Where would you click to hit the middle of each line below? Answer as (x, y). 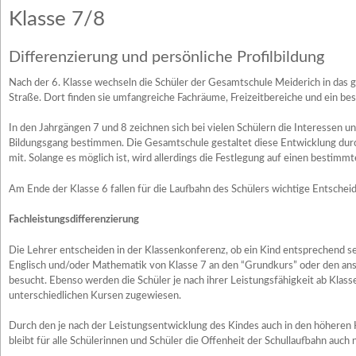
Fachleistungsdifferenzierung (74, 220)
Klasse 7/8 (57, 19)
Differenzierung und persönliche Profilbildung (166, 57)
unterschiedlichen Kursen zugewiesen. (95, 296)
